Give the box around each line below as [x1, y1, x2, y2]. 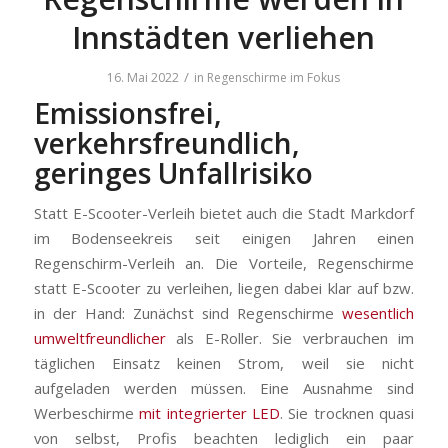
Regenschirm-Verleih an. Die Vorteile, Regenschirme [33, 252, 415, 273]
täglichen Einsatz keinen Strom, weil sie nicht [33, 352, 415, 373]
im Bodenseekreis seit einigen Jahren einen [33, 227, 415, 248]
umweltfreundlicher [33, 327, 166, 348]
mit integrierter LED [139, 402, 280, 423]
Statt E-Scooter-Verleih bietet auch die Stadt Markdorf [33, 202, 415, 223]
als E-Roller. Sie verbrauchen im [165, 327, 415, 348]
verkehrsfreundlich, [33, 124, 300, 162]
